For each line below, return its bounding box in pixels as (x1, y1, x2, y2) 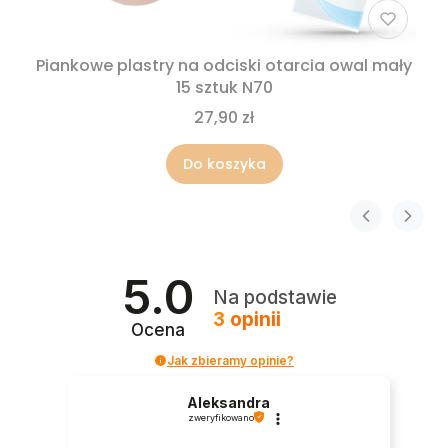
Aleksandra (187, 393, 271, 411)
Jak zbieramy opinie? (167, 352, 294, 368)
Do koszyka (182, 153, 266, 174)
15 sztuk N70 (175, 75, 273, 99)
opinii (224, 308, 281, 332)
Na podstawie (212, 286, 337, 310)
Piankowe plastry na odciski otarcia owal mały (36, 53, 412, 77)
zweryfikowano (187, 411, 254, 423)
